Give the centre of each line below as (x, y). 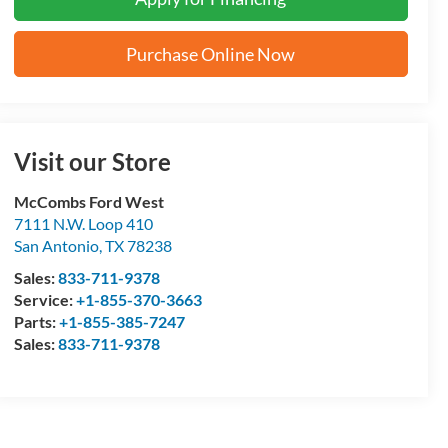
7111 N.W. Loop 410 (83, 224)
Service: (44, 300)
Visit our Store (92, 162)
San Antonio (56, 246)
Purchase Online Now (211, 54)
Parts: (36, 322)
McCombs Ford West (88, 202)
